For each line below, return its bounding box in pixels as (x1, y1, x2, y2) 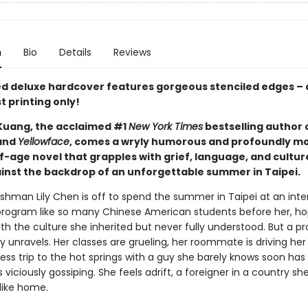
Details (58, 45, 91, 59)
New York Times (128, 120, 203, 133)
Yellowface (17, 135, 69, 148)
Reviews (113, 45, 151, 59)
